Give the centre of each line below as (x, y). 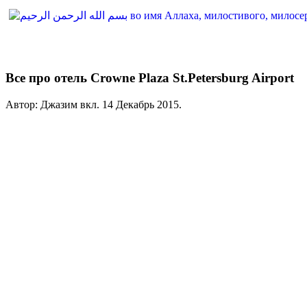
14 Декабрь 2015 (140, 104)
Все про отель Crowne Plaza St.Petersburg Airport (150, 78)
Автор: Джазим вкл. (54, 104)
